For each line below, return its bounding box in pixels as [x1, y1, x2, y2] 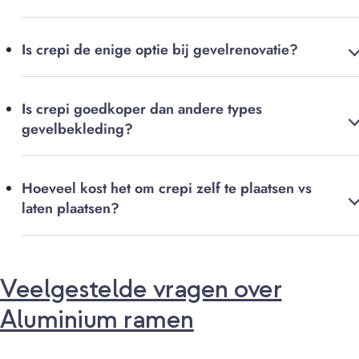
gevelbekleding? [22, 119, 133, 140]
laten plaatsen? [22, 198, 119, 220]
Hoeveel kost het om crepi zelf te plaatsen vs [22, 178, 312, 200]
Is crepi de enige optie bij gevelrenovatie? [22, 39, 298, 61]
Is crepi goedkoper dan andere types [22, 99, 262, 120]
